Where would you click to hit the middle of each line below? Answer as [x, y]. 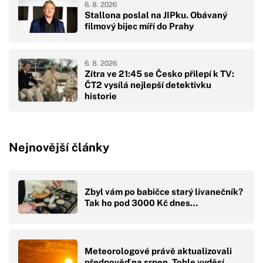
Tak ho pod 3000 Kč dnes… [141, 203]
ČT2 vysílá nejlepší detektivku [148, 85]
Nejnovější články [59, 147]
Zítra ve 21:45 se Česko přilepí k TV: [159, 73]
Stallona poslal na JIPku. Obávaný [156, 15]
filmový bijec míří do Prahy [139, 26]
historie [101, 96]
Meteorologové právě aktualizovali [158, 251]
